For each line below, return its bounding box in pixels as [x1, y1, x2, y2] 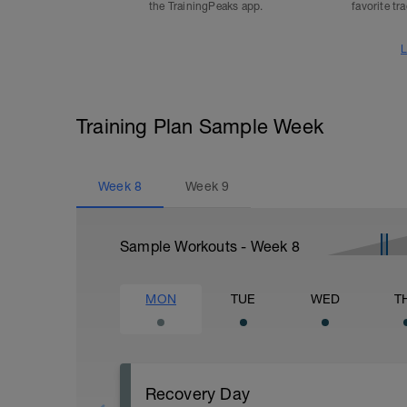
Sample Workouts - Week [120, 238, 292, 254]
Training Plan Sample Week [76, 114, 323, 138]
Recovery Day [144, 384, 250, 403]
